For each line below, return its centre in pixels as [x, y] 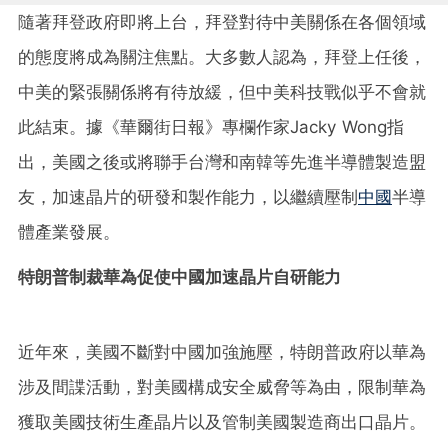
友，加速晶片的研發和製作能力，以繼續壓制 [188, 196]
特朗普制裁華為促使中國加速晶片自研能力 [179, 276]
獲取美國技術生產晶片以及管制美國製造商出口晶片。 [222, 421]
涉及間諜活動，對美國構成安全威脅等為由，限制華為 [222, 386]
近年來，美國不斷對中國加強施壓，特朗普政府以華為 [222, 351]
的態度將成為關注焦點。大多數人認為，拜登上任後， [222, 56]
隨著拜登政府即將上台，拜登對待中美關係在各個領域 [222, 21]
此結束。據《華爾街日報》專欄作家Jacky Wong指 [211, 126]
